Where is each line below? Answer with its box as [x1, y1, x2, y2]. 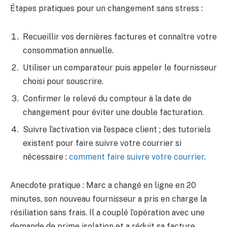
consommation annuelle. [23, 46, 113, 56]
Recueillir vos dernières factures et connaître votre [23, 32, 217, 42]
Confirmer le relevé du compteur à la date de [23, 94, 192, 104]
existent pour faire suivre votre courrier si [23, 138, 181, 148]
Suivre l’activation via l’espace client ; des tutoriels [23, 125, 211, 135]
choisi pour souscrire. [23, 77, 103, 87]
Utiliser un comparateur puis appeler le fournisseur [23, 63, 217, 73]
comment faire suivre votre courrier [69, 152, 204, 162]
